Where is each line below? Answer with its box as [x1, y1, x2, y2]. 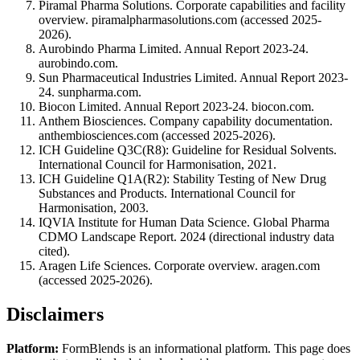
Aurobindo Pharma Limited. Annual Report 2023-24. [39, 42, 309, 56]
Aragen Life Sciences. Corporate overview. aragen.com [39, 259, 320, 273]
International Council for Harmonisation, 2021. [39, 157, 276, 172]
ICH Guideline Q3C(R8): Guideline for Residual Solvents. [39, 143, 337, 157]
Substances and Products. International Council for [39, 186, 295, 201]
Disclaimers [6, 304, 104, 325]
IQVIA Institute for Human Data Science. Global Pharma [39, 215, 329, 230]
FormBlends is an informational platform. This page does [59, 342, 350, 356]
